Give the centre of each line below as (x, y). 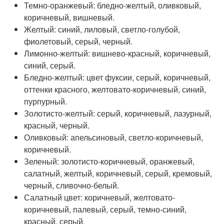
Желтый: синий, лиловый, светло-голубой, (102, 29)
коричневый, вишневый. (69, 17)
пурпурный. (46, 101)
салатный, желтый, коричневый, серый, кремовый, (118, 173)
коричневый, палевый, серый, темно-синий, (105, 209)
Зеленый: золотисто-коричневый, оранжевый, (109, 161)
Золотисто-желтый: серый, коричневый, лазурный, (118, 113)
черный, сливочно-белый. (72, 185)
